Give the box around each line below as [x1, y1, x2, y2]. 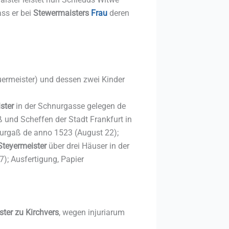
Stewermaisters [33, 8, 89, 18]
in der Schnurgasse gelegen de [14, 101, 126, 111]
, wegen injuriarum [59, 207, 125, 217]
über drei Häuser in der [47, 141, 129, 151]
